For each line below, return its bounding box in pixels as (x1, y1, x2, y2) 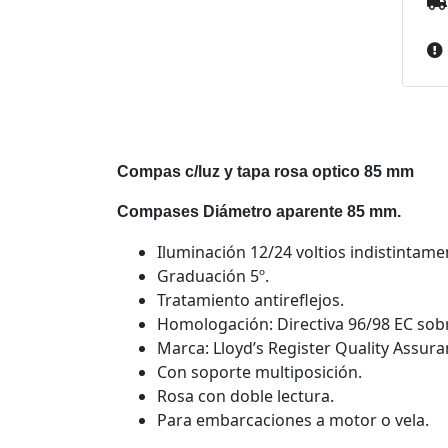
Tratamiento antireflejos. (157, 289, 344, 311)
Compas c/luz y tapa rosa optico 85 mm (117, 163, 414, 180)
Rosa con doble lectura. (157, 385, 334, 407)
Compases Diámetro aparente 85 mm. (117, 203, 401, 220)
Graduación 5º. (157, 265, 269, 287)
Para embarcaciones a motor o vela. (157, 409, 429, 431)
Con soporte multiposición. (157, 361, 362, 383)
